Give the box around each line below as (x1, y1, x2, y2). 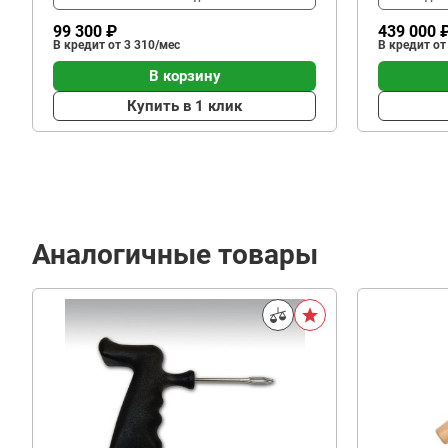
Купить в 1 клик (127, 96, 242, 115)
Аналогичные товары (32, 238, 318, 271)
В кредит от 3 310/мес (53, 38, 180, 52)
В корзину (148, 66, 221, 85)
